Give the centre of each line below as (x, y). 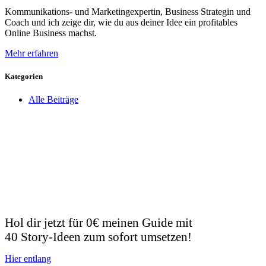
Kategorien (24, 76)
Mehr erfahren (31, 53)
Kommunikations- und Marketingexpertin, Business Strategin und (128, 11)
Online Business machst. (51, 33)
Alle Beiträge (53, 99)
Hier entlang (28, 259)
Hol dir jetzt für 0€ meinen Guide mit (99, 222)
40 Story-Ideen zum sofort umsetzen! (98, 237)
